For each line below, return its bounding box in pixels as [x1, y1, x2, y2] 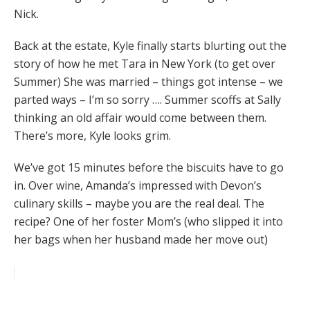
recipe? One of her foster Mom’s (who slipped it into [14, 214, 283, 230]
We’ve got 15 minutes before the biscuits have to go [14, 160, 284, 176]
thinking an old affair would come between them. [14, 110, 266, 126]
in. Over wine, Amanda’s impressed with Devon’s [14, 178, 262, 194]
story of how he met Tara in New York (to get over [14, 56, 275, 72]
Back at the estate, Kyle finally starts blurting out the [14, 38, 286, 54]
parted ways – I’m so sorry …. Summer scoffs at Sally [14, 92, 281, 108]
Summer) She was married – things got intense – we [14, 74, 283, 90]
